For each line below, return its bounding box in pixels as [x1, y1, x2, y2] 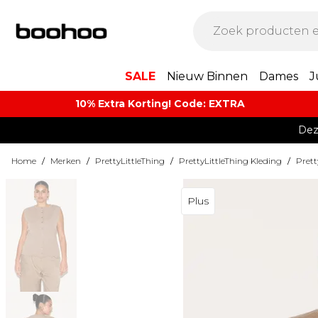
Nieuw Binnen [167, 70, 248, 83]
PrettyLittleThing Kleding [179, 155, 282, 166]
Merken [50, 155, 81, 166]
